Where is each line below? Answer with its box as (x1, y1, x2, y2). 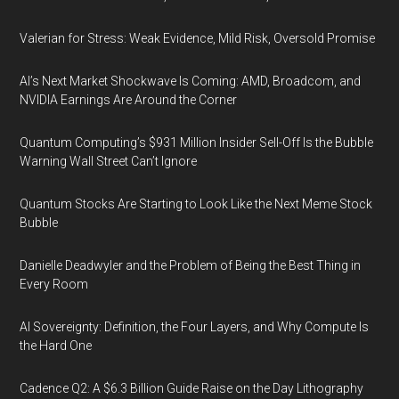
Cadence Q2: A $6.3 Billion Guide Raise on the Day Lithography (20, 381, 364, 395)
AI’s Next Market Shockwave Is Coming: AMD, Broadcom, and (20, 74, 362, 88)
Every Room (20, 277, 89, 291)
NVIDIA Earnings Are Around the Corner (20, 93, 238, 107)
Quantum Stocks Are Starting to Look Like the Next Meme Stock (20, 197, 373, 211)
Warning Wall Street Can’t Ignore (20, 154, 198, 168)
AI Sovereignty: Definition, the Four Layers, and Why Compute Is (20, 320, 370, 334)
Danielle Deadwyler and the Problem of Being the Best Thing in (20, 258, 362, 273)
